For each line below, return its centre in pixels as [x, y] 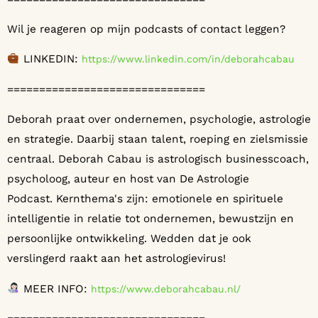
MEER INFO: [55, 289]
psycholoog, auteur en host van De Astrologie [128, 179]
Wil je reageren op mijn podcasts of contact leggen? [146, 29]
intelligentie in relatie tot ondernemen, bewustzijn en [150, 219]
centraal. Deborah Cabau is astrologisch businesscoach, [158, 159]
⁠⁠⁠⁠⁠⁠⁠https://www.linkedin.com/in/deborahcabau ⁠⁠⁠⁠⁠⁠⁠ [190, 59]
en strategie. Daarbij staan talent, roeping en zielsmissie [158, 139]
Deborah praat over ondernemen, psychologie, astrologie [159, 120]
